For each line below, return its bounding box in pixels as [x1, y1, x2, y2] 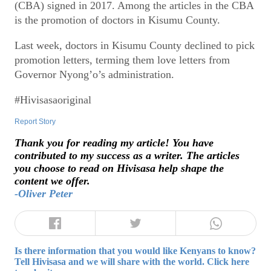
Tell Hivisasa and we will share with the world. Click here [15, 256, 249, 267]
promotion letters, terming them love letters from [15, 54, 230, 66]
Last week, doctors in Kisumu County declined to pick [15, 39, 255, 51]
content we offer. [15, 174, 90, 187]
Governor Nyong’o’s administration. [15, 68, 174, 80]
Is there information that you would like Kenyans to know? [15, 246, 256, 256]
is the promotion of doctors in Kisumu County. [15, 14, 220, 27]
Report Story [15, 117, 56, 126]
